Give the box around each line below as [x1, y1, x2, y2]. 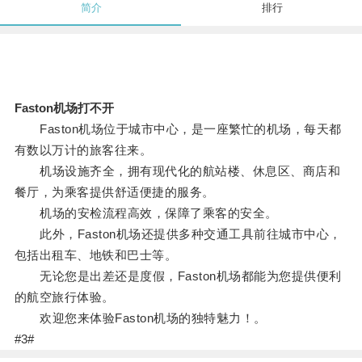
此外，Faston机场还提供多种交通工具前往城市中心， [14, 227, 342, 242]
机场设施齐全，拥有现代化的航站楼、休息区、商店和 [14, 164, 341, 179]
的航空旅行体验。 [14, 290, 115, 305]
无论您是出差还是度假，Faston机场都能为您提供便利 [14, 269, 342, 284]
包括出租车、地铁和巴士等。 [14, 248, 178, 263]
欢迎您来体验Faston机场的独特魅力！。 [14, 311, 267, 326]
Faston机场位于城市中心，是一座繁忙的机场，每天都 [14, 122, 342, 137]
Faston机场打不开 [14, 101, 114, 116]
